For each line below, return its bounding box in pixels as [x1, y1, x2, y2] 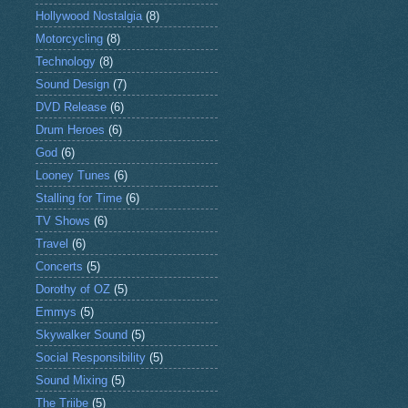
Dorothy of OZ [35, 281, 110, 296]
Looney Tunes [35, 168, 110, 182]
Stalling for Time [35, 190, 122, 205]
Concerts [35, 259, 83, 273]
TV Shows [35, 213, 90, 228]
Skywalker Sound [35, 327, 127, 342]
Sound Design [35, 76, 109, 91]
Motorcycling [35, 31, 103, 46]
